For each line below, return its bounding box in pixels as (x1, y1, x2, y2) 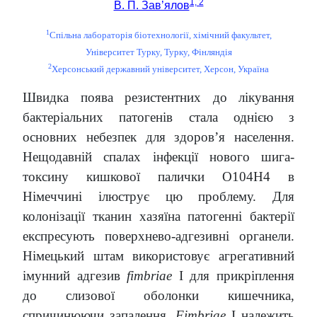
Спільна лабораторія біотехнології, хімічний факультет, (49, 29, 272, 40)
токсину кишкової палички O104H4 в (23, 168, 294, 184)
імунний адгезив (23, 267, 127, 283)
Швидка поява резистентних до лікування (23, 89, 294, 105)
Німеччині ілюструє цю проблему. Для (23, 188, 294, 204)
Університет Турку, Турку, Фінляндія (85, 46, 232, 57)
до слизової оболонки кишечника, (23, 287, 294, 303)
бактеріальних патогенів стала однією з (23, 109, 294, 125)
